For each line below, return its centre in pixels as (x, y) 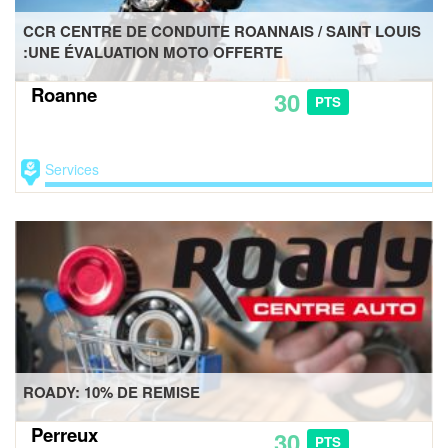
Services (72, 169)
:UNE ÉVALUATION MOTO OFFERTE (153, 51)
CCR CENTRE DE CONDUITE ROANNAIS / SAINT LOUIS (222, 30)
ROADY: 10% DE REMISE (112, 391)
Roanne (64, 94)
